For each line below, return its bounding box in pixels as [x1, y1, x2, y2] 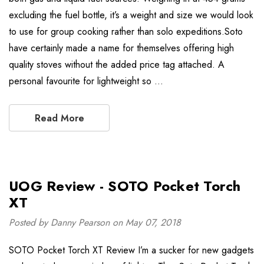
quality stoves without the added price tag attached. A [9, 58, 225, 71]
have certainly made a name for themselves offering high [9, 41, 234, 55]
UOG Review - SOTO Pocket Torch [9, 176, 241, 196]
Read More [34, 111, 84, 125]
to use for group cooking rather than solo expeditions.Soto [9, 25, 243, 38]
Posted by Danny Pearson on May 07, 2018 [9, 216, 181, 229]
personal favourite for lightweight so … [9, 74, 163, 88]
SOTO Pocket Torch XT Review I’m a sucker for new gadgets [9, 243, 254, 257]
